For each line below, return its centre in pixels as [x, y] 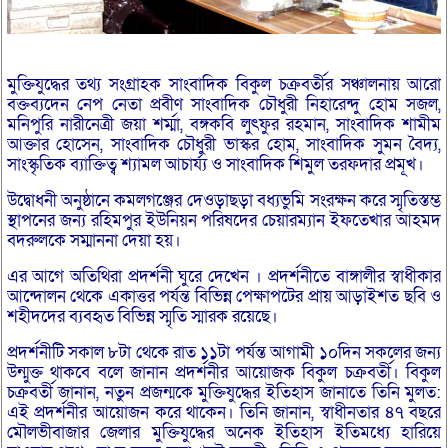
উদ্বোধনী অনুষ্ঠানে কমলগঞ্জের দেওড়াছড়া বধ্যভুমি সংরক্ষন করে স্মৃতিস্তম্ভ [224, 200]
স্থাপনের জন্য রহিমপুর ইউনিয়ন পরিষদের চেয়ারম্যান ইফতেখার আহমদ [224, 220]
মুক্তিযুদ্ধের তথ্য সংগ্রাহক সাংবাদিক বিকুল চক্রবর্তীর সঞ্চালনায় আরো [224, 84]
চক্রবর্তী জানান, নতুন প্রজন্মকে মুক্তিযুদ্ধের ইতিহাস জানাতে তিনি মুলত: [224, 392]
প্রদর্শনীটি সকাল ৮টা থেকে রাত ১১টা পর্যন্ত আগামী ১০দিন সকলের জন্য [224, 352]
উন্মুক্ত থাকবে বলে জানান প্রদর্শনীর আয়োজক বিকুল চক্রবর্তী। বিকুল [224, 372]
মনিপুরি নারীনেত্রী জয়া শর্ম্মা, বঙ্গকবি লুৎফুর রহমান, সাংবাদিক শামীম [224, 124]
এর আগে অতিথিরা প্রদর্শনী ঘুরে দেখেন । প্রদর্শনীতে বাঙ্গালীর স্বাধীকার [224, 276]
